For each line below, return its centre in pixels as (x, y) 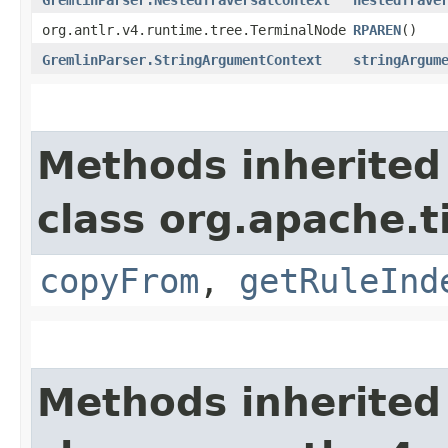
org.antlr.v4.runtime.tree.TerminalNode (194, 29)
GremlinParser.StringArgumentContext (182, 59)
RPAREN (377, 29)
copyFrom (119, 280)
